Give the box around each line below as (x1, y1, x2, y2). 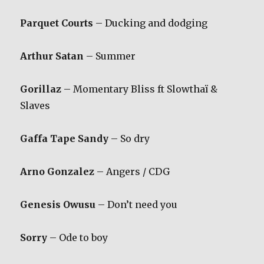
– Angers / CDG (94, 165, 170, 177)
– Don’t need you (95, 198, 178, 210)
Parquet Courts (20, 16, 94, 29)
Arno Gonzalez (20, 165, 95, 177)
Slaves (20, 99, 51, 111)
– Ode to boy (47, 231, 108, 243)
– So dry (108, 132, 150, 144)
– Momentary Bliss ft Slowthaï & (61, 82, 218, 95)
